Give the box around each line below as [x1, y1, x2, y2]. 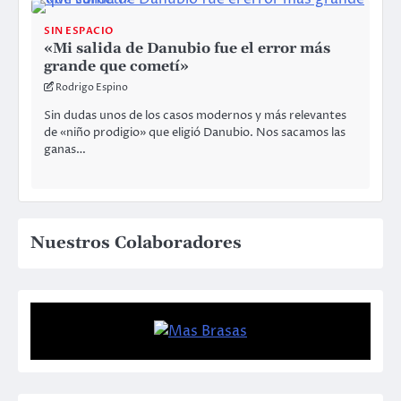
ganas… [44, 141, 86, 158]
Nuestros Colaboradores [30, 232, 242, 253]
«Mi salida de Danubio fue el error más [44, 38, 330, 57]
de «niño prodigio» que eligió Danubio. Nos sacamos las [44, 124, 346, 141]
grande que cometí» [44, 56, 189, 75]
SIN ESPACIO [44, 23, 114, 38]
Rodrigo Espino [55, 80, 128, 94]
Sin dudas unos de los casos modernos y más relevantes [44, 107, 346, 124]
